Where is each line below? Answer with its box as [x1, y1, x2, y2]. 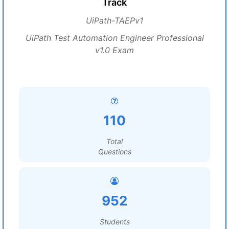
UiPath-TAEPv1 [86, 15, 143, 26]
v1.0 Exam [95, 45, 134, 55]
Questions [98, 147, 131, 156]
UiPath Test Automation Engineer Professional [25, 33, 204, 43]
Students [99, 217, 130, 226]
